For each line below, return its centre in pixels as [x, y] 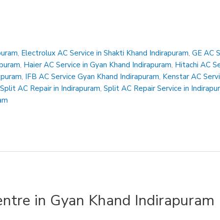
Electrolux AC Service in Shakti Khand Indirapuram [105, 53]
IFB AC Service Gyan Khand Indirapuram [92, 76]
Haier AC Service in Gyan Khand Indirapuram [98, 65]
